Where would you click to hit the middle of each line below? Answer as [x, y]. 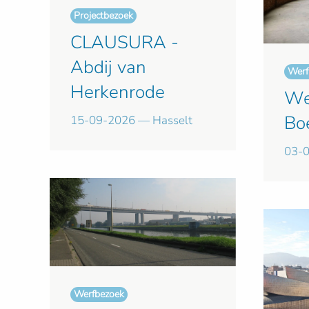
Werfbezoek [99, 294]
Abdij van [108, 68]
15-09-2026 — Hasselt [131, 121]
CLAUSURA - [124, 43]
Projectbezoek [103, 16]
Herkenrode [118, 92]
